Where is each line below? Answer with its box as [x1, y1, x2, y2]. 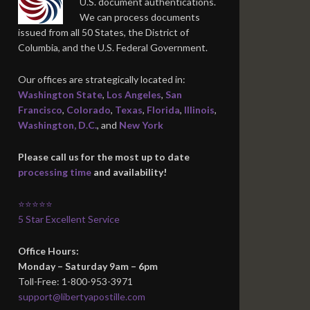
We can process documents [80, 11, 200, 23]
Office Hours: [18, 245, 79, 257]
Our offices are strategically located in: [18, 73, 185, 85]
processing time [18, 166, 91, 178]
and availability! [91, 166, 167, 178]
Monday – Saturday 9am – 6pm [18, 260, 158, 272]
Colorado [66, 104, 111, 116]
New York [119, 119, 163, 131]
